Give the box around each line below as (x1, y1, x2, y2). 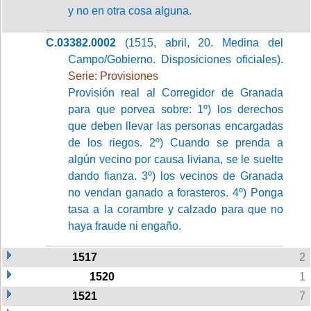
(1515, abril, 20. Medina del (116, 36, 283, 49)
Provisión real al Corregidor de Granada (68, 86, 283, 99)
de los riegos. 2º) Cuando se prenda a (68, 136, 283, 149)
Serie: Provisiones (68, 69, 158, 82)
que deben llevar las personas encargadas (68, 119, 283, 132)
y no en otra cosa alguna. (68, 4, 192, 17)
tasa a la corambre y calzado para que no (68, 203, 283, 215)
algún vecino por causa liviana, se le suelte (68, 153, 283, 165)
